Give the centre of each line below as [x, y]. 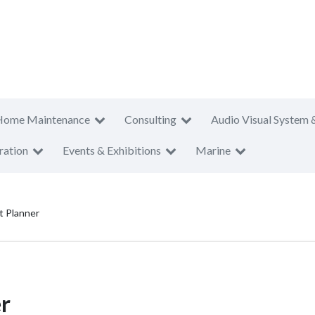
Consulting [150, 119]
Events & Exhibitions [112, 150]
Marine [213, 150]
